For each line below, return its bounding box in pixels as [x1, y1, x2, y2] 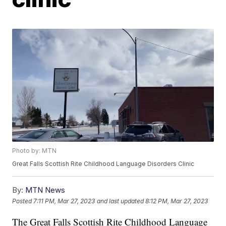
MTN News [25, 185, 66, 195]
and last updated [97, 197, 144, 205]
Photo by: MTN [12, 147, 57, 155]
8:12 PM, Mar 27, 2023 [145, 197, 208, 205]
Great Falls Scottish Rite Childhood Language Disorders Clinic [12, 160, 195, 168]
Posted [12, 197, 34, 205]
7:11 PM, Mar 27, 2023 [33, 197, 95, 205]
